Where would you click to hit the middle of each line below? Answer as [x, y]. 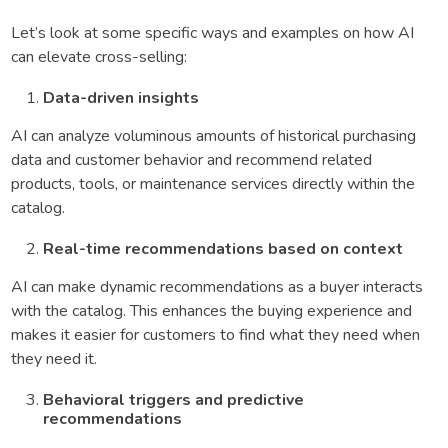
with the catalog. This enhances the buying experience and [211, 311]
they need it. [56, 359]
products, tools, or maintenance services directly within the [213, 184]
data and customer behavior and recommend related [191, 160]
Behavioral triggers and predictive [173, 400]
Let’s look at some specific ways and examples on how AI [212, 33]
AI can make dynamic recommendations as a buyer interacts [217, 287]
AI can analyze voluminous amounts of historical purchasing [213, 136]
